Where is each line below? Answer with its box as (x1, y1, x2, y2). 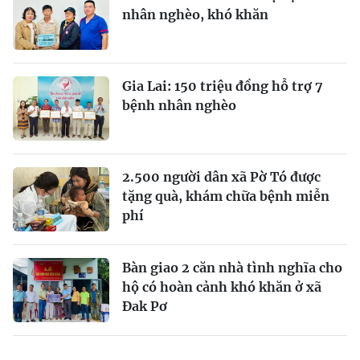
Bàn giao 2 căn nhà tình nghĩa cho (122, 259, 342, 276)
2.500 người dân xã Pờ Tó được (122, 168, 321, 185)
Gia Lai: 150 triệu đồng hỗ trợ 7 (122, 77, 323, 94)
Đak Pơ (122, 297, 167, 314)
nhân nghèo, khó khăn (122, 6, 268, 22)
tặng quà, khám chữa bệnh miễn (122, 187, 329, 204)
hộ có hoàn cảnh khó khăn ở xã (122, 278, 321, 295)
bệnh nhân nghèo (122, 96, 236, 113)
